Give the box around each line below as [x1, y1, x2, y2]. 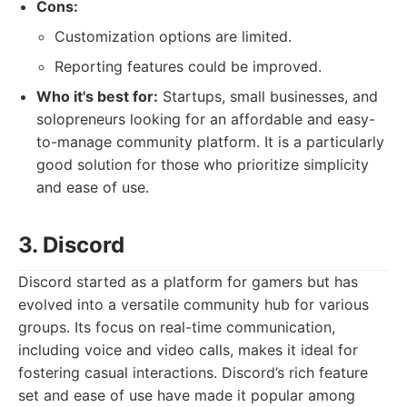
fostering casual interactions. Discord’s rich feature [18, 363, 368, 382]
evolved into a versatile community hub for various [18, 295, 369, 313]
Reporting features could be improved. [55, 57, 322, 75]
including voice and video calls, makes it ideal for [18, 341, 358, 359]
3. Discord [18, 232, 124, 258]
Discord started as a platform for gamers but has [18, 273, 358, 291]
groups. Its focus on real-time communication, [18, 318, 335, 336]
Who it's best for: [36, 87, 158, 105]
